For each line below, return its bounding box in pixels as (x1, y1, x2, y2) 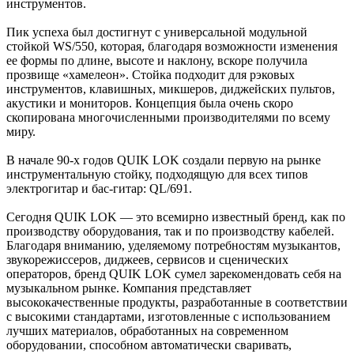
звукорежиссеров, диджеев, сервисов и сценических (6, 252, 288, 266)
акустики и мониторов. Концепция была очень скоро (6, 96, 293, 110)
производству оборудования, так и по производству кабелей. (6, 224, 334, 238)
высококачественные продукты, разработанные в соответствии (6, 295, 348, 309)
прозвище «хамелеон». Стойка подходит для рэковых (6, 67, 295, 81)
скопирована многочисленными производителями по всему (6, 110, 330, 124)
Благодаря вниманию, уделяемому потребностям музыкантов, (6, 238, 341, 252)
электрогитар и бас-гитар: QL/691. (6, 181, 192, 195)
